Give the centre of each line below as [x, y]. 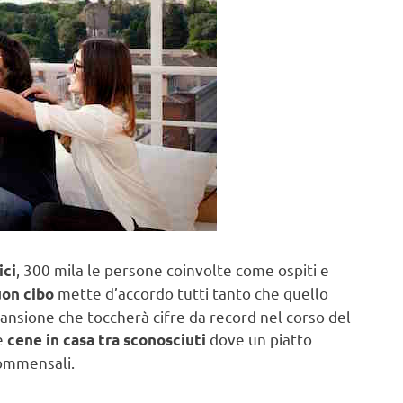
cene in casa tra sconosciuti [108, 340]
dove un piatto [261, 339]
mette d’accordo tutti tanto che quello [191, 293]
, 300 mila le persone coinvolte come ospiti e [173, 270]
